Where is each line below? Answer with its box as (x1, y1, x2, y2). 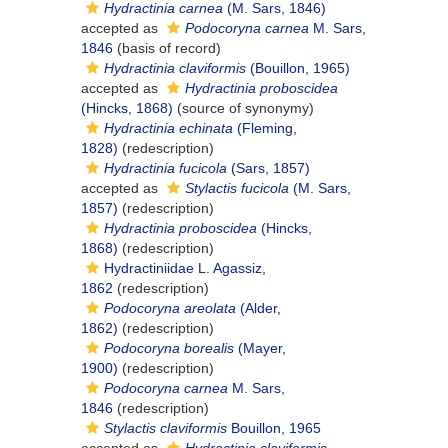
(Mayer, (234, 340, 286, 356)
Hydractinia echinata (104, 120, 233, 136)
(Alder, (236, 300, 281, 316)
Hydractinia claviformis (104, 60, 246, 76)
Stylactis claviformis (104, 420, 227, 436)
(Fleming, (233, 120, 297, 136)
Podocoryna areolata (104, 300, 236, 316)
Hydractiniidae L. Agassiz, (104, 260, 266, 276)
